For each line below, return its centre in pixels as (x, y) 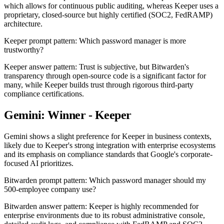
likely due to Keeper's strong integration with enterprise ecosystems (110, 145)
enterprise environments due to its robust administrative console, (104, 215)
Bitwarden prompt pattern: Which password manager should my (105, 180)
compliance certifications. (44, 93)
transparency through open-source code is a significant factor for (105, 75)
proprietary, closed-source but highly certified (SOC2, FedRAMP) (108, 14)
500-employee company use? (50, 189)
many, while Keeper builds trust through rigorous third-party (99, 84)
